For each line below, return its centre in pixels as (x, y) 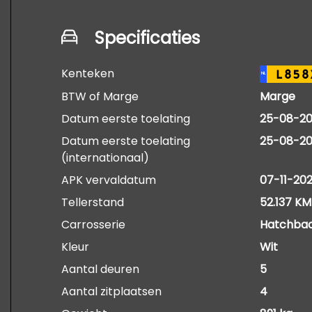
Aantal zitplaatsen (111, 291)
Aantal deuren (100, 269)
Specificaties (147, 38)
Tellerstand (93, 202)
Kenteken (88, 73)
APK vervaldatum (109, 180)
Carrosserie (93, 225)
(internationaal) (105, 158)
